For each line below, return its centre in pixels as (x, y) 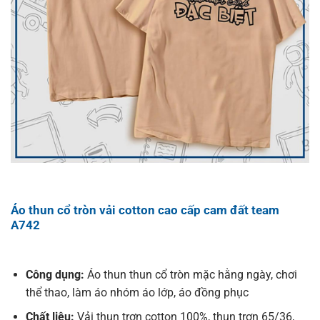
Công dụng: (56, 274)
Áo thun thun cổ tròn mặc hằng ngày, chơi (192, 274)
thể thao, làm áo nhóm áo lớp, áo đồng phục (137, 292)
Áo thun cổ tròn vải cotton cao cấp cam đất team (145, 210)
